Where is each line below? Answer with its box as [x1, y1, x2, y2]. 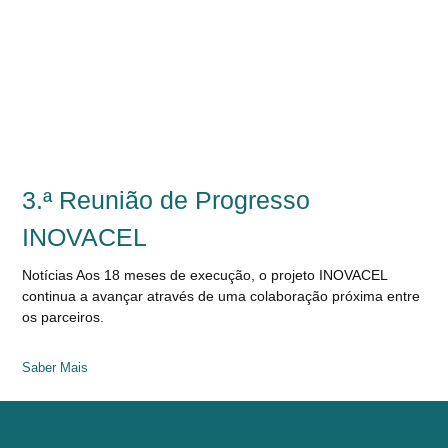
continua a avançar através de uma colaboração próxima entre [22, 287, 421, 304]
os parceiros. [22, 308, 105, 325]
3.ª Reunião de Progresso [22, 185, 311, 214]
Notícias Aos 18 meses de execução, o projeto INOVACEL [22, 266, 388, 283]
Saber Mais [22, 359, 89, 375]
